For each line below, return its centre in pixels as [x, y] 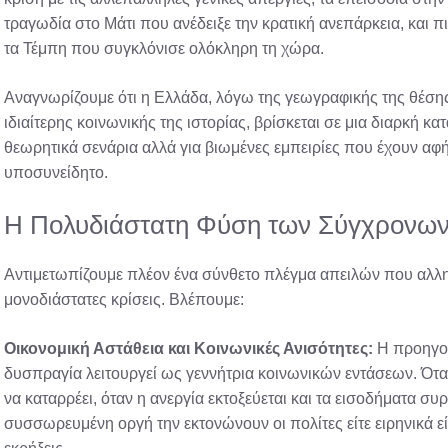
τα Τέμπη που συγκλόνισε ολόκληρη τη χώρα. [164, 48]
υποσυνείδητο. [56, 172]
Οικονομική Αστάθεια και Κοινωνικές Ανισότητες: [188, 348]
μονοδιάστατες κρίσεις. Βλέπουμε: [124, 299]
